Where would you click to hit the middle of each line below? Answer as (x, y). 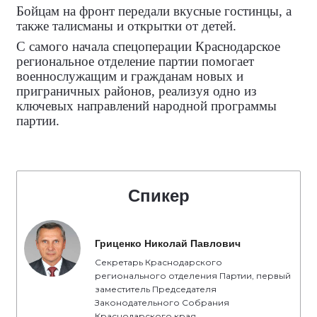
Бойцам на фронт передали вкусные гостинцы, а (154, 11)
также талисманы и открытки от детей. (126, 25)
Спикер (158, 195)
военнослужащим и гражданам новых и (130, 76)
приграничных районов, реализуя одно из (137, 91)
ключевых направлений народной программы (146, 105)
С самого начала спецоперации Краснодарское (148, 46)
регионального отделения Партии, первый (193, 275)
